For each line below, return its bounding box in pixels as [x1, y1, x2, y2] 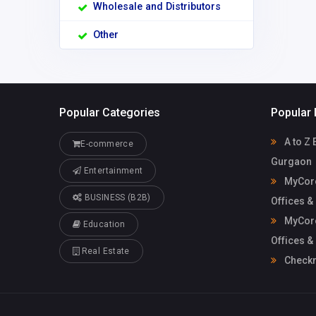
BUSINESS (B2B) [82, 192, 151, 202]
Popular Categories [59, 105, 160, 119]
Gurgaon [271, 155, 312, 167]
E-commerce [80, 138, 133, 149]
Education [80, 219, 125, 229]
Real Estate [79, 245, 130, 256]
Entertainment [81, 165, 143, 176]
